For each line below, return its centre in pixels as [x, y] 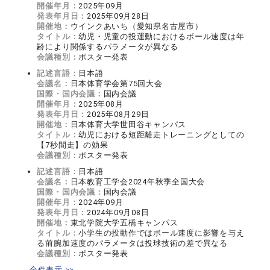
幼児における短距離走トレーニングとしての [162, 135]
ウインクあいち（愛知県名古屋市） [137, 26]
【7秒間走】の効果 [73, 145]
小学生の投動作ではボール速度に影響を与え [162, 233]
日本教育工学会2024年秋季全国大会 [138, 182]
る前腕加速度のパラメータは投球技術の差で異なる [132, 243]
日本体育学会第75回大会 [116, 83]
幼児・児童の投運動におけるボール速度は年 [162, 36]
